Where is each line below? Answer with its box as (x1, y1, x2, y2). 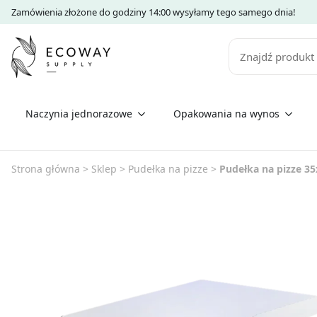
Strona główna (11, 161, 80, 175)
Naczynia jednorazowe (25, 106, 132, 120)
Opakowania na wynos (173, 106, 279, 120)
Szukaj (227, 37, 263, 53)
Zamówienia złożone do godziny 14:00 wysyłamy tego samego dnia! (11, 6, 296, 18)
